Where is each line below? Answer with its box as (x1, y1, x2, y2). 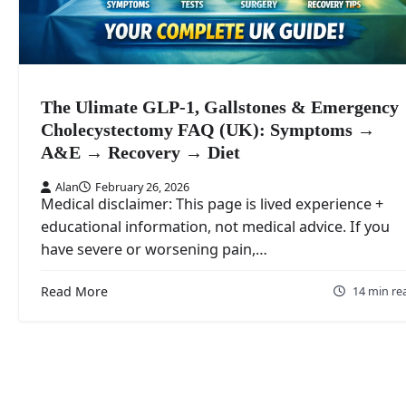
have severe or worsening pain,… (41, 239, 267, 260)
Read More (41, 283, 108, 301)
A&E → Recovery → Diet (41, 142, 240, 162)
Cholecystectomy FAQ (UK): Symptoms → (41, 120, 375, 140)
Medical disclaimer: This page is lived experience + (41, 194, 383, 215)
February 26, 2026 (95, 179, 189, 196)
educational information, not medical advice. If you (41, 217, 390, 237)
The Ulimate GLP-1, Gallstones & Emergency (41, 97, 399, 117)
